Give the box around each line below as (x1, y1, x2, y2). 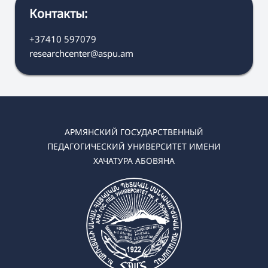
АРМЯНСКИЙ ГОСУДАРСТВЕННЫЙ (65, 126, 203, 138)
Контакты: (29, 5, 87, 22)
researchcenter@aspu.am (29, 47, 133, 60)
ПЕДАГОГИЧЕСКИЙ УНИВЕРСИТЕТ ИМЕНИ (47, 141, 221, 153)
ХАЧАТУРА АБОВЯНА (93, 155, 175, 167)
